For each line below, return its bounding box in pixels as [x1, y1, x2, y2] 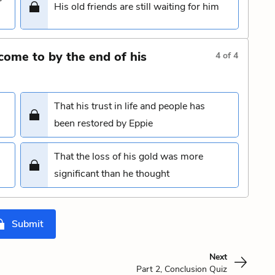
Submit [12, 217, 44, 231]
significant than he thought [54, 167, 169, 180]
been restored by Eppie [54, 117, 153, 130]
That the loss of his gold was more [54, 150, 203, 163]
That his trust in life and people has [54, 99, 205, 113]
